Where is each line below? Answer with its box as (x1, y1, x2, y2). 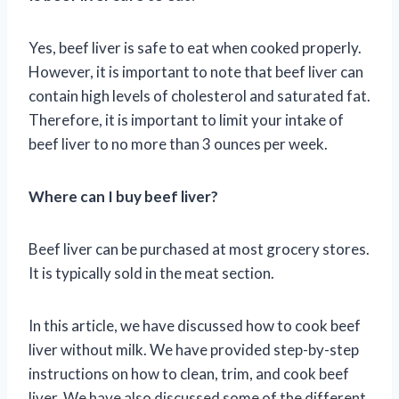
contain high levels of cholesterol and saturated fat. (28, 85, 370, 105)
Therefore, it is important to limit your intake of (28, 110, 344, 129)
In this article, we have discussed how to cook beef (28, 315, 361, 335)
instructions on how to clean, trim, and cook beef (28, 363, 349, 383)
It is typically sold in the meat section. (28, 263, 274, 282)
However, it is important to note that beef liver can (28, 61, 363, 81)
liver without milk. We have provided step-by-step (28, 339, 359, 359)
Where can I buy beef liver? (28, 186, 218, 206)
